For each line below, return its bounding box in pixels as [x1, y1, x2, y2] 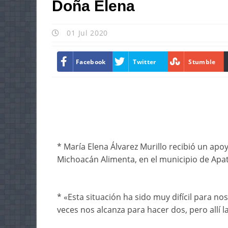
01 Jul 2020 [64, 28, 108, 38]
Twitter [133, 57, 156, 66]
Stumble [188, 57, 216, 66]
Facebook [76, 57, 106, 66]
